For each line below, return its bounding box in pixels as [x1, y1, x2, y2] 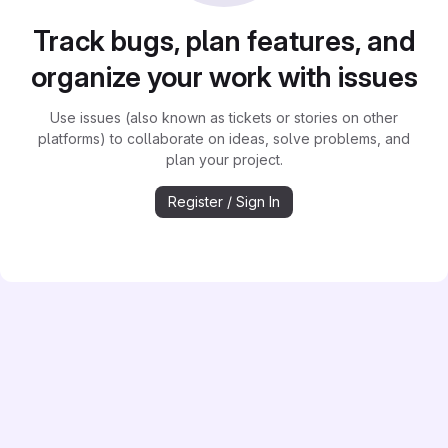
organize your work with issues [30, 60, 418, 94]
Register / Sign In [168, 193, 280, 210]
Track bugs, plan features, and [32, 24, 416, 58]
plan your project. [165, 151, 283, 168]
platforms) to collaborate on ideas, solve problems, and [38, 130, 410, 147]
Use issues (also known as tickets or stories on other [50, 109, 398, 126]
